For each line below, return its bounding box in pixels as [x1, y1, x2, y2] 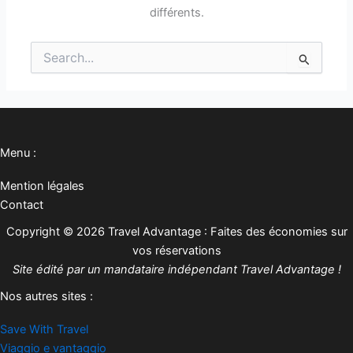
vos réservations [132, 243, 221, 258]
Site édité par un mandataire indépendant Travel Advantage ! [12, 262, 341, 277]
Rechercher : [30, 51, 95, 65]
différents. [149, 5, 204, 20]
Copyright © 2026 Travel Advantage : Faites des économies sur [6, 225, 347, 240]
